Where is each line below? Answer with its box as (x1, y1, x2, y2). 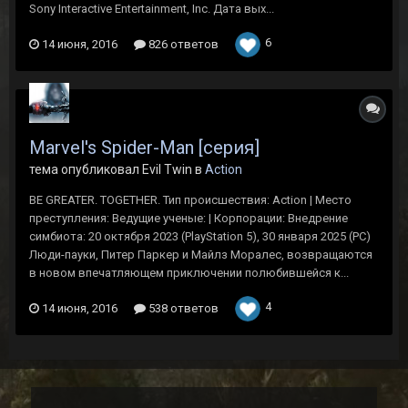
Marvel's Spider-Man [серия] (29, 137, 260, 158)
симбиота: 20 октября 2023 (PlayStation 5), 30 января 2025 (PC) (29, 229, 371, 243)
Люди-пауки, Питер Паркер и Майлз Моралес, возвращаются (29, 248, 372, 261)
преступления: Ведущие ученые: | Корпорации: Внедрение (29, 211, 348, 225)
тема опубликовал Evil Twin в (29, 162, 205, 177)
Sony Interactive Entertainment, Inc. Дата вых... (29, 2, 274, 15)
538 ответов (146, 301, 219, 315)
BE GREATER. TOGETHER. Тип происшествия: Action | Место (29, 193, 352, 207)
